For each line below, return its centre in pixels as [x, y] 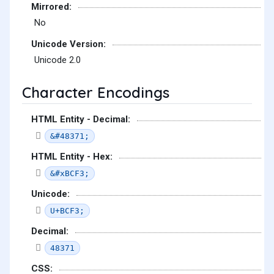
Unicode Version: [68, 44]
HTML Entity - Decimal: [81, 120]
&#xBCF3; [70, 173]
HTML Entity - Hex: [72, 157]
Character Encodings [96, 93]
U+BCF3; [67, 210]
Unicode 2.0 [57, 60]
